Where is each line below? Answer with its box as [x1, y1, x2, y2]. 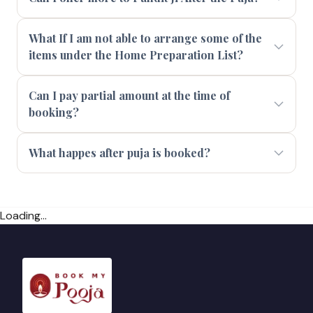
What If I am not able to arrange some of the [29, 31, 262, 45]
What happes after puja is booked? [29, 145, 210, 160]
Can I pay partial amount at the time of [29, 88, 230, 103]
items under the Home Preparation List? [29, 48, 243, 62]
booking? [29, 105, 79, 119]
